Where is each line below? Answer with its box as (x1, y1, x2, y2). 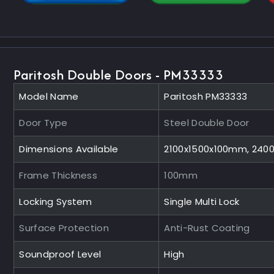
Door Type (19, 116, 68, 129)
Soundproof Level (19, 247, 102, 261)
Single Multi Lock (164, 194, 240, 208)
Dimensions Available (19, 142, 119, 155)
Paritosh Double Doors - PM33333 (13, 64, 224, 84)
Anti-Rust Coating (164, 221, 250, 234)
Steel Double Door (164, 116, 250, 129)
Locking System (19, 194, 92, 208)
